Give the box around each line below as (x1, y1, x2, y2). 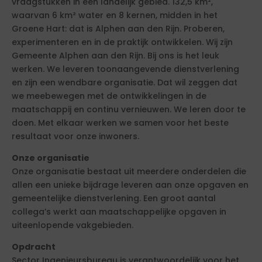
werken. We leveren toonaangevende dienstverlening (12, 63, 239, 75)
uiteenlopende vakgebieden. (12, 219, 133, 231)
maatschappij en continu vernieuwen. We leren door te (12, 104, 246, 115)
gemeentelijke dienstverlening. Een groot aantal (12, 192, 216, 204)
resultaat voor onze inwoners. (12, 130, 139, 142)
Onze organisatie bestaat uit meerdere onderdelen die (12, 166, 246, 177)
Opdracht (12, 241, 56, 253)
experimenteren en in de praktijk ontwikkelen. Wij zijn (12, 36, 233, 48)
